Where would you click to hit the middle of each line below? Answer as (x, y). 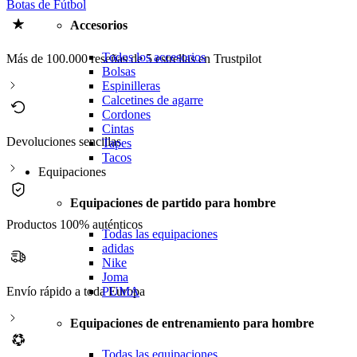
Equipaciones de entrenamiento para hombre (192, 323)
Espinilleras (131, 85)
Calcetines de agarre (153, 100)
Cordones (126, 114)
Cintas (118, 128)
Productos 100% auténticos (75, 225)
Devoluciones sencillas (64, 142)
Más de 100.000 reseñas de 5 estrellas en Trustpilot (134, 59)
